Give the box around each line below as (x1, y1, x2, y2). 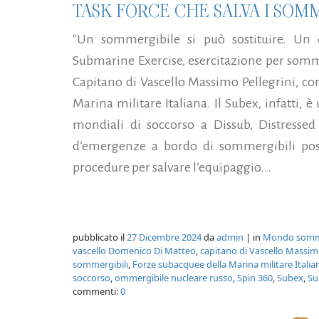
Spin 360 (237, 271, 273, 284)
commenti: (73, 284, 120, 298)
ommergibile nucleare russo (115, 271, 233, 284)
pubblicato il (73, 230, 127, 244)
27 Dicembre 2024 (127, 230, 202, 244)
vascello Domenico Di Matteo (73, 244, 196, 257)
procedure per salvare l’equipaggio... (73, 159, 271, 174)
